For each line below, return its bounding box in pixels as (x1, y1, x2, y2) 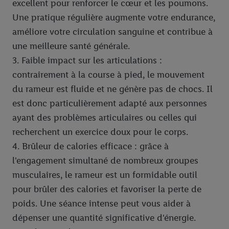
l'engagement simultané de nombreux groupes (12, 154, 198, 166)
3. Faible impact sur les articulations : (12, 54, 162, 66)
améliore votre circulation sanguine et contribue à (12, 26, 213, 37)
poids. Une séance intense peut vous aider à (12, 197, 191, 209)
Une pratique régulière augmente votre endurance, (12, 11, 215, 23)
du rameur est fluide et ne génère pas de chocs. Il (12, 83, 213, 95)
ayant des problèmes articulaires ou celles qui (12, 111, 197, 123)
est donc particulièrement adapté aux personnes (12, 97, 207, 109)
